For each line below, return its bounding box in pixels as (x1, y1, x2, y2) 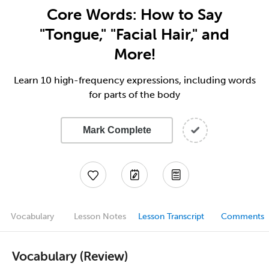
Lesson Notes (73, 211, 126, 222)
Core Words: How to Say (47, 5, 222, 24)
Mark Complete (82, 125, 151, 135)
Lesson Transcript (138, 211, 204, 222)
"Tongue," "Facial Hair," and (40, 25, 229, 44)
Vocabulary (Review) (12, 247, 128, 264)
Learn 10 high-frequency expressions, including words (13, 74, 256, 86)
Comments (221, 211, 264, 222)
